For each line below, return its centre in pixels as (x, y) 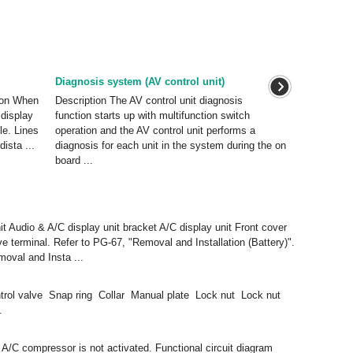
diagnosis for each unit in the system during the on (170, 145)
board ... (74, 160)
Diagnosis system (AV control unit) (139, 82)
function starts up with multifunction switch (152, 115)
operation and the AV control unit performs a (155, 130)
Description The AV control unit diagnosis (149, 100)
